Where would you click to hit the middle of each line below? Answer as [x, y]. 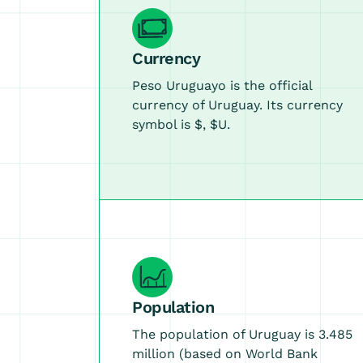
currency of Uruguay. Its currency [237, 105]
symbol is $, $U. [181, 124]
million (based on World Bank [225, 354]
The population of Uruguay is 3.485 [242, 334]
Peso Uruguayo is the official [222, 85]
